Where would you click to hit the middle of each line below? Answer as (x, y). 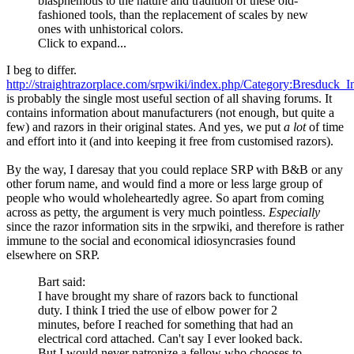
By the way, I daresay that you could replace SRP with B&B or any (175, 170)
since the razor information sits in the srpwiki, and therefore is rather (175, 227)
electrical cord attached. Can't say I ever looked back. (170, 339)
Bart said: (62, 282)
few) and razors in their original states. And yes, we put (145, 127)
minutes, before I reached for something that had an (166, 325)
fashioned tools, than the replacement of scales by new (173, 15)
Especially (294, 213)
